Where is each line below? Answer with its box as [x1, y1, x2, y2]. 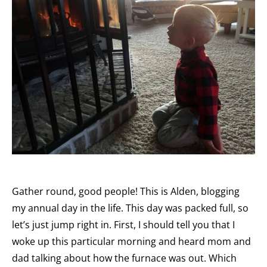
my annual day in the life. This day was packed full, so [12, 201, 249, 215]
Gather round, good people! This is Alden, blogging [12, 185, 240, 198]
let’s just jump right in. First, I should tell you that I [12, 218, 235, 232]
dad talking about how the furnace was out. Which [12, 252, 237, 265]
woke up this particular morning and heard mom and [12, 235, 251, 249]
